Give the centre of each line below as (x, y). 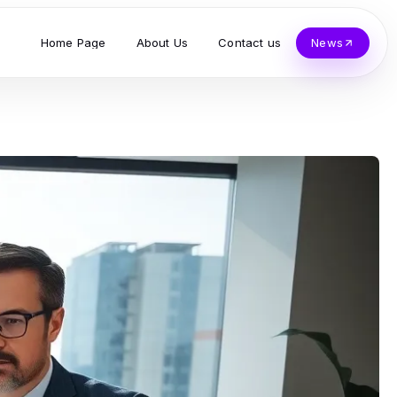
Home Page (73, 42)
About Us (162, 42)
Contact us (250, 42)
